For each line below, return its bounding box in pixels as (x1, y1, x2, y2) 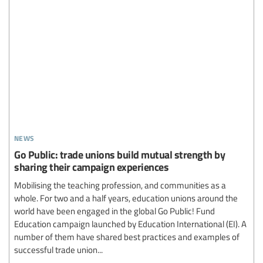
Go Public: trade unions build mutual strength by (14, 146, 225, 161)
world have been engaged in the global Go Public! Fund (14, 204, 215, 217)
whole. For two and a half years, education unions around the (14, 191, 238, 204)
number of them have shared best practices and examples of (14, 230, 240, 242)
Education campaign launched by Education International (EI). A (14, 217, 247, 230)
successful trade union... (14, 243, 103, 255)
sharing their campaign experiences (14, 159, 168, 174)
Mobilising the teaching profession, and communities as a (14, 178, 226, 191)
